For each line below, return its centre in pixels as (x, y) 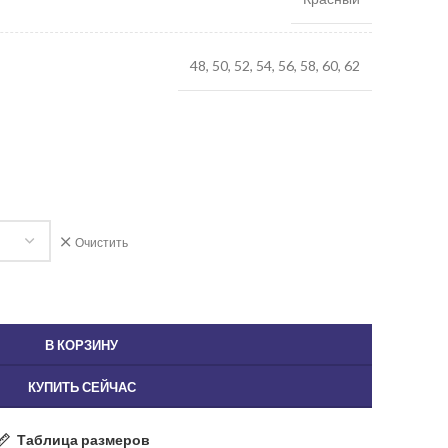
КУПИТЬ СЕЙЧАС (81, 386)
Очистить (101, 242)
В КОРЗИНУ (81, 344)
